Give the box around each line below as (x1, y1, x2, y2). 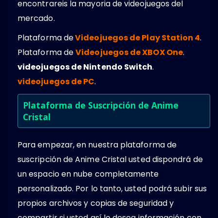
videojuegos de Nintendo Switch (18, 61, 153, 73)
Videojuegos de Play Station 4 (75, 32, 200, 44)
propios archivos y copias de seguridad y (18, 198, 174, 209)
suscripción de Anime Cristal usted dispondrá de (18, 154, 203, 165)
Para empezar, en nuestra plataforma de (18, 139, 177, 151)
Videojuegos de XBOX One (75, 47, 183, 58)
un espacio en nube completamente (18, 168, 159, 180)
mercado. (18, 13, 55, 24)
